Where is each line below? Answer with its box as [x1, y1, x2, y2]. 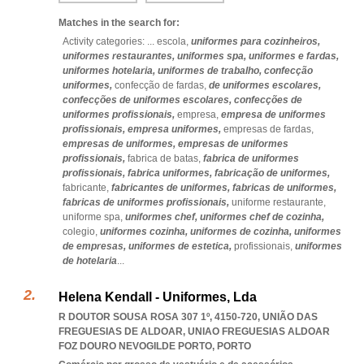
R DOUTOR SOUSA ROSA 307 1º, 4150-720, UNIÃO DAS [58, 311, 318, 323]
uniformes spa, [177, 50, 249, 62]
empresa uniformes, [128, 123, 223, 135]
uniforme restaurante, [232, 197, 326, 208]
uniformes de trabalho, [158, 65, 264, 76]
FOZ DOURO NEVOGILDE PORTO [58, 340, 212, 352]
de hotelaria [63, 255, 117, 266]
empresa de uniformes [221, 109, 326, 120]
